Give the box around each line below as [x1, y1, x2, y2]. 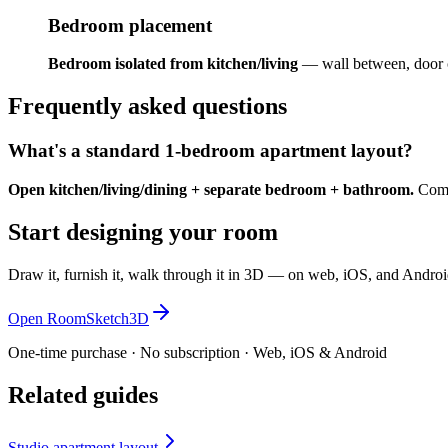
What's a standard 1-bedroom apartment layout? [8, 140, 413, 162]
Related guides [8, 381, 158, 408]
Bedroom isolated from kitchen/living [48, 55, 298, 73]
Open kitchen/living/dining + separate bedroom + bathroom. [8, 180, 414, 198]
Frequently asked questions [8, 93, 287, 120]
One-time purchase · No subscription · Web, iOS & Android [8, 343, 387, 361]
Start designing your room [8, 218, 278, 245]
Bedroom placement [48, 14, 212, 36]
